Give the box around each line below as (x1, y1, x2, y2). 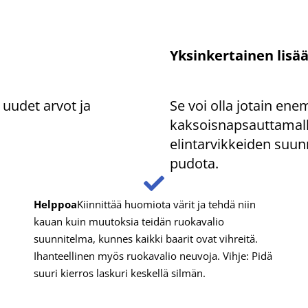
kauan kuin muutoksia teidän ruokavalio (33, 214, 224, 228)
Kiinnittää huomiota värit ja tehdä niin (76, 197, 256, 211)
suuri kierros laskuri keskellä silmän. (33, 265, 206, 280)
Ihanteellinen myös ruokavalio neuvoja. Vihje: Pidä (33, 248, 272, 263)
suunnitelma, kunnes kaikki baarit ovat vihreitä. (33, 231, 258, 245)
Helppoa (33, 197, 77, 211)
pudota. (169, 153, 219, 173)
